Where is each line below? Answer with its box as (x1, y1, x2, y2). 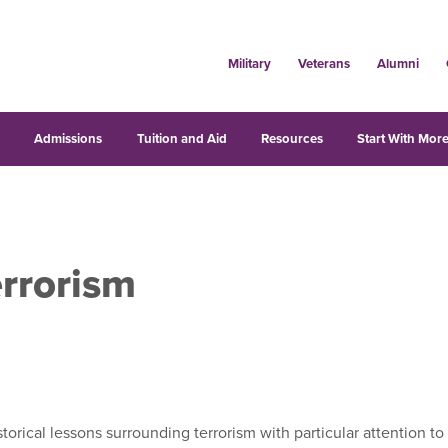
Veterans (297, 54, 350, 73)
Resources (260, 129, 323, 148)
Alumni (376, 54, 419, 73)
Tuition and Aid (136, 129, 227, 148)
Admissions (34, 129, 103, 148)
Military (227, 54, 271, 73)
